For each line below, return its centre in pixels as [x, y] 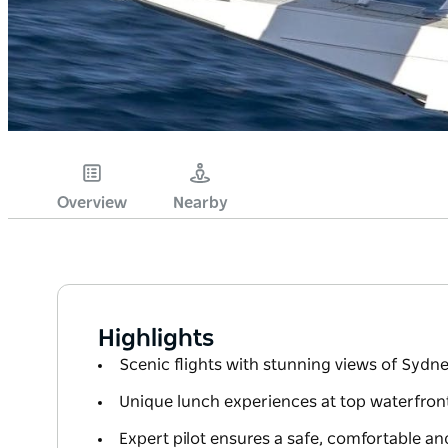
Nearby [200, 203]
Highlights [156, 339]
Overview [92, 203]
